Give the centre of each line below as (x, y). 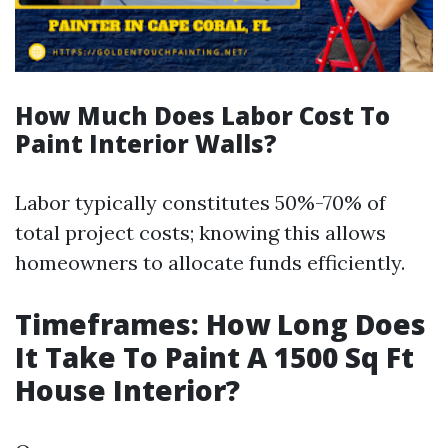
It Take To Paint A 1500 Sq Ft (214, 357)
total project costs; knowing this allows (200, 232)
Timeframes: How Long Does (220, 324)
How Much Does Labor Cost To (202, 115)
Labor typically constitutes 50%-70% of (200, 202)
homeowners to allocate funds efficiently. (210, 262)
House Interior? (127, 390)
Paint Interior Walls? (146, 143)
